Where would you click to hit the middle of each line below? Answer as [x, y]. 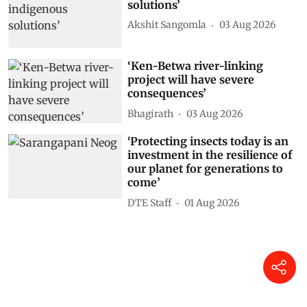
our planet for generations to [206, 169]
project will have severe [191, 80]
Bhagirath [151, 113]
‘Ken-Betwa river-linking [196, 66]
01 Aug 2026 [212, 202]
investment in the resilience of [210, 155]
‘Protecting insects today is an [208, 142]
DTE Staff [150, 202]
